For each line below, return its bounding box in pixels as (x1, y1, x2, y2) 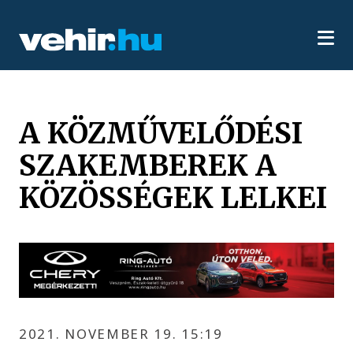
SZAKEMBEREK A (19, 147, 277, 184)
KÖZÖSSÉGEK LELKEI (19, 179, 328, 216)
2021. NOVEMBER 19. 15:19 (19, 324, 223, 343)
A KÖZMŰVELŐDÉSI (19, 114, 303, 151)
